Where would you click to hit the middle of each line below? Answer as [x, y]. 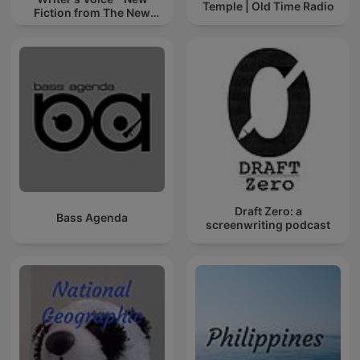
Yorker [92, 27]
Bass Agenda [92, 218]
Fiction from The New [92, 13]
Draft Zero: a [268, 211]
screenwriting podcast [268, 224]
